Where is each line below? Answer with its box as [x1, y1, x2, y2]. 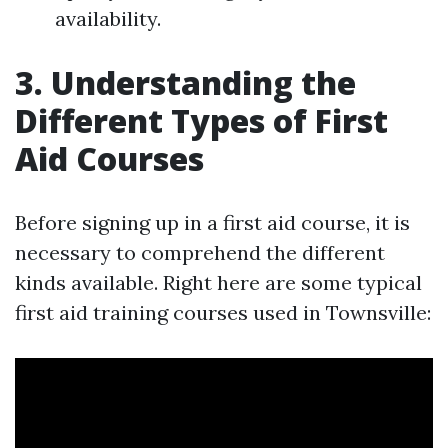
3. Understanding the [15, 61, 356, 105]
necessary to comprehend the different [15, 240, 385, 266]
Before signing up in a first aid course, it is [15, 210, 410, 236]
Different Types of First [15, 99, 388, 143]
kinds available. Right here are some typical [15, 270, 422, 296]
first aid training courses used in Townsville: [15, 300, 431, 326]
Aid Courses [15, 137, 204, 181]
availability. [55, 6, 161, 32]
